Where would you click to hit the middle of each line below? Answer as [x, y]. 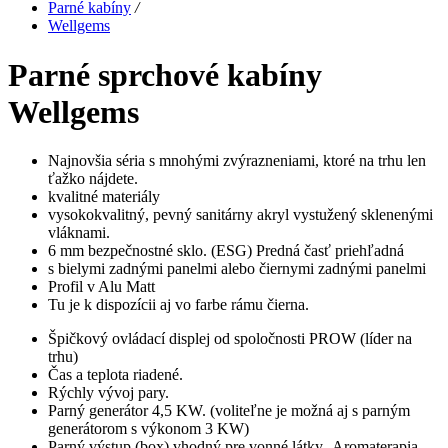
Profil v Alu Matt [103, 287]
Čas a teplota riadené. [115, 375]
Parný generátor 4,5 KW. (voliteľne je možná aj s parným [229, 411]
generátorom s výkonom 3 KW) [148, 429]
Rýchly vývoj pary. [108, 393]
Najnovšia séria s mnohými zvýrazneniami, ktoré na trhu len [237, 161]
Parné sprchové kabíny [165, 74]
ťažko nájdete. [95, 179]
